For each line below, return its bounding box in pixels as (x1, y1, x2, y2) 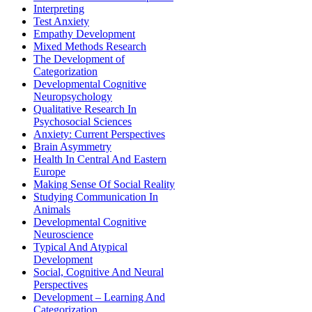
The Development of (33, 53, 125, 65)
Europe (33, 166, 65, 178)
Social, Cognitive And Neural (33, 266, 164, 279)
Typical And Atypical (33, 241, 127, 253)
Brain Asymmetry (33, 141, 111, 153)
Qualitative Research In (33, 103, 136, 116)
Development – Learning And (33, 291, 165, 304)
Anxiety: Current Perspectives (33, 128, 165, 141)
